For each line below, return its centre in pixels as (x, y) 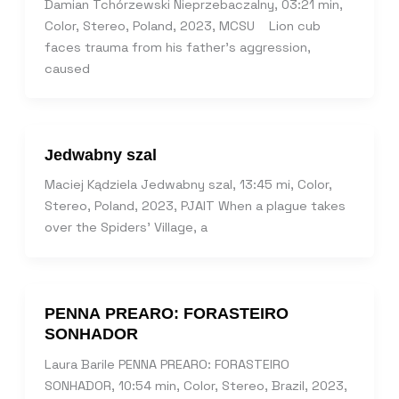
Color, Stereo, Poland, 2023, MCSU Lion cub (182, 25)
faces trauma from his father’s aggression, (177, 47)
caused (67, 68)
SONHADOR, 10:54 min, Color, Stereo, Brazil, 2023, (195, 386)
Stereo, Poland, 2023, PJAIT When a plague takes (195, 206)
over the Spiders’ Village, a (126, 228)
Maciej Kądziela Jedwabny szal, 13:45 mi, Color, (188, 185)
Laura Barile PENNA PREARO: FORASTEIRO (167, 365)
